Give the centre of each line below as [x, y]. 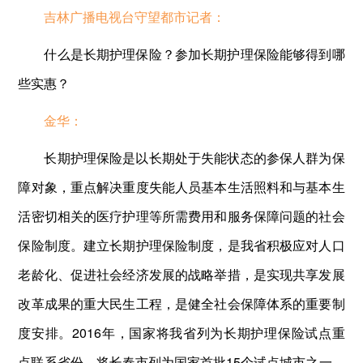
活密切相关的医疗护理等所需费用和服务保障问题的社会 [181, 216]
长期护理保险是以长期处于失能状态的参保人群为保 [194, 157]
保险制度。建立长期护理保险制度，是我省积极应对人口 [181, 245]
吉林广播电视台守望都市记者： [135, 16]
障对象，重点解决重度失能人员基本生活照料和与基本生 [181, 186]
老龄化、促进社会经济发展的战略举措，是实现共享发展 [181, 274]
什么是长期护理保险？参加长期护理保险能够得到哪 [194, 53]
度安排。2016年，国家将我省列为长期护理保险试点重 [181, 332]
